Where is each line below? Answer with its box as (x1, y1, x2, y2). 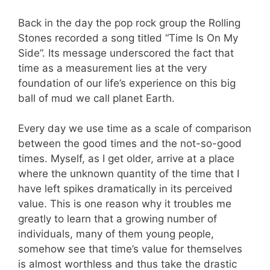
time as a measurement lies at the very (18, 61, 207, 74)
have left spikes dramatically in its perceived (18, 183, 233, 195)
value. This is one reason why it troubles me (18, 198, 231, 210)
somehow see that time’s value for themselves (18, 243, 242, 256)
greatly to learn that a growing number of (18, 213, 217, 225)
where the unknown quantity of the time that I (18, 168, 239, 180)
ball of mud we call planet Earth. (18, 92, 175, 104)
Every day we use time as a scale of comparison (18, 122, 251, 135)
